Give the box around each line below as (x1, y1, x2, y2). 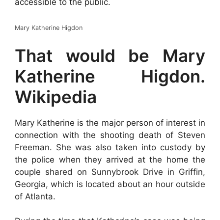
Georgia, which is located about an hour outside (15, 179, 205, 189)
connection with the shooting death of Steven (15, 130, 205, 140)
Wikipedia (15, 86, 97, 107)
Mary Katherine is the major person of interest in (15, 117, 205, 128)
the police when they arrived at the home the (15, 154, 205, 165)
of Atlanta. (15, 191, 55, 201)
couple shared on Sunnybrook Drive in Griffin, (15, 166, 205, 177)
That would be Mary (15, 45, 205, 66)
